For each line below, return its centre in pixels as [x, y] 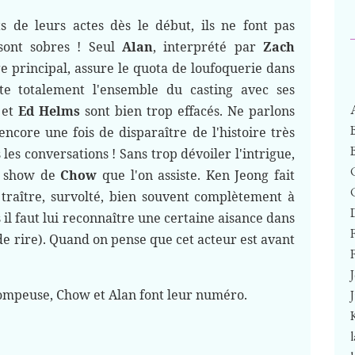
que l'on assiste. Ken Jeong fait [196, 175]
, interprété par [208, 47]
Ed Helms [49, 111]
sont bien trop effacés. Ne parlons [187, 111]
